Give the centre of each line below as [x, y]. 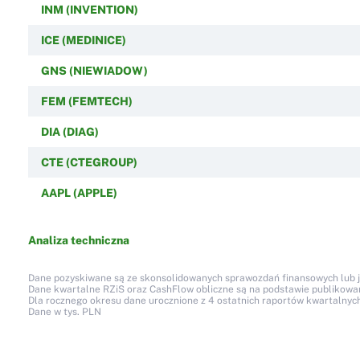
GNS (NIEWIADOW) [94, 70]
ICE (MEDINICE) [83, 40]
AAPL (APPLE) [79, 192]
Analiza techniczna [78, 240]
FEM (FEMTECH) [86, 101]
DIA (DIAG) [70, 131]
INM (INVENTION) [89, 9]
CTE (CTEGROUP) [89, 162]
